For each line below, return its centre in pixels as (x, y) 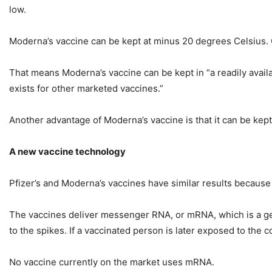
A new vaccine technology (67, 152)
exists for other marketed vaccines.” (86, 89)
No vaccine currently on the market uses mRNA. (112, 262)
